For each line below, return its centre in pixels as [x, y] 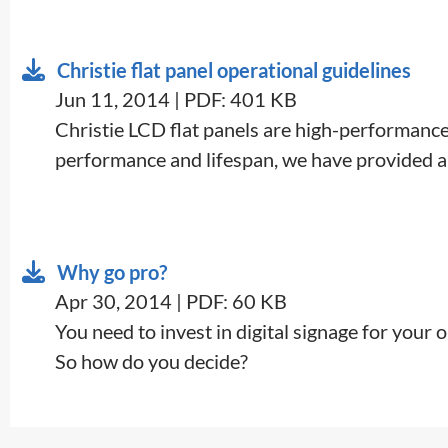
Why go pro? [112, 271]
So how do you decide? [151, 360]
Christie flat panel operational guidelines [234, 69]
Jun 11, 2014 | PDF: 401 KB [176, 98]
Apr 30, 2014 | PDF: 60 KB [171, 300]
